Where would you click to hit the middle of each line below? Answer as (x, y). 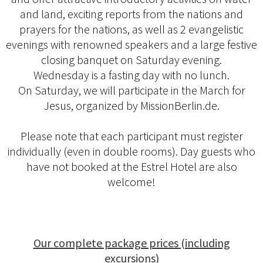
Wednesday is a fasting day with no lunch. (131, 75)
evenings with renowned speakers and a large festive (131, 45)
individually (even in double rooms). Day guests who (131, 151)
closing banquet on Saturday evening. (131, 60)
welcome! (131, 182)
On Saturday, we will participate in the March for (131, 90)
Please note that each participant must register (131, 136)
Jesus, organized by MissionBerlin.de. (131, 106)
